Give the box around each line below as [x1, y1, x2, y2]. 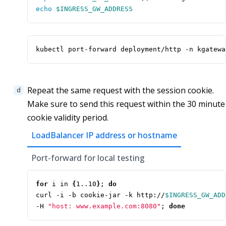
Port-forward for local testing [31, 152, 145, 164]
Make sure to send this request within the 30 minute [27, 98, 225, 110]
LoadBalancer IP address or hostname [31, 130, 177, 141]
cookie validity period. [27, 112, 108, 124]
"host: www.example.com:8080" [48, 202, 161, 210]
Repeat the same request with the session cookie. [27, 85, 214, 96]
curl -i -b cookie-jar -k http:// [36, 191, 165, 199]
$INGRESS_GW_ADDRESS [56, 5, 133, 13]
